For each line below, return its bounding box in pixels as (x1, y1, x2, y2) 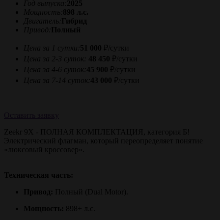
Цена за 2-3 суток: (24, 55, 86, 63)
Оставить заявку (4, 111, 59, 119)
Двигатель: (24, 17, 61, 25)
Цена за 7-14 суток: (24, 76, 90, 84)
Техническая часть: (4, 171, 73, 179)
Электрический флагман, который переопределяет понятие (4, 137, 203, 145)
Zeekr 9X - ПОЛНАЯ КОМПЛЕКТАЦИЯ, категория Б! (4, 128, 190, 136)
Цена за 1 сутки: (24, 44, 80, 52)
